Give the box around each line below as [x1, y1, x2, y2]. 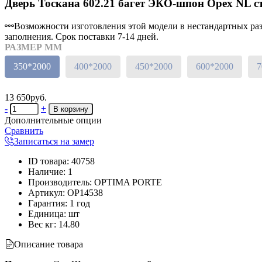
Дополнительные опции [5, 115, 102, 126]
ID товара [28, 156, 67, 167]
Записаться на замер [14, 136, 94, 147]
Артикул [28, 188, 63, 198]
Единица [28, 209, 64, 219]
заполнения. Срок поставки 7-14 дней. [5, 32, 158, 42]
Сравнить [5, 126, 43, 136]
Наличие [28, 167, 63, 177]
